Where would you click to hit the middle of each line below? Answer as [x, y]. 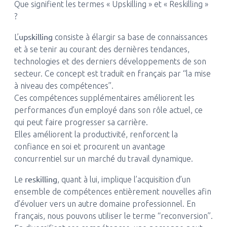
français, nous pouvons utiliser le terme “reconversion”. [113, 216]
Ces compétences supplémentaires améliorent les [104, 98]
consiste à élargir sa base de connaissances [130, 37]
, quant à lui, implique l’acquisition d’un [124, 179]
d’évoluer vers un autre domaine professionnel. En [105, 204]
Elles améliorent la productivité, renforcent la [96, 134]
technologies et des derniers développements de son [110, 61]
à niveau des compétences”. [64, 86]
